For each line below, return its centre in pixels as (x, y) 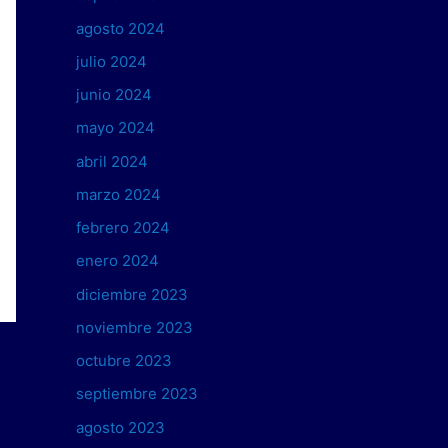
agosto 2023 (120, 427)
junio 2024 (114, 95)
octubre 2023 (124, 361)
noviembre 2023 (134, 327)
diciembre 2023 (132, 294)
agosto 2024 (120, 28)
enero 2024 (117, 261)
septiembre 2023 (137, 394)
